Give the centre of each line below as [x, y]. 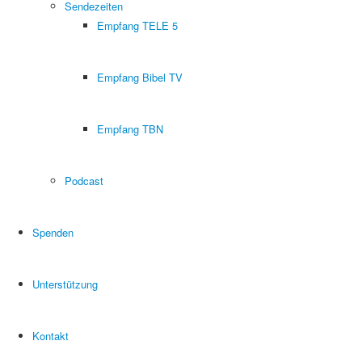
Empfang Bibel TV [140, 77]
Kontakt [51, 336]
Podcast [84, 181]
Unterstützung [65, 284]
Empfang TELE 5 [137, 25]
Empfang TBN [130, 129]
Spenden [53, 232]
